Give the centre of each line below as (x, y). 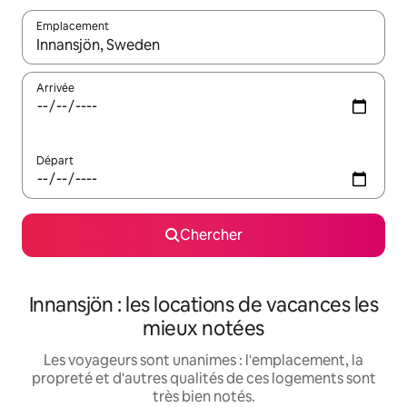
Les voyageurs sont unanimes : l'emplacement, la (203, 361)
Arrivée (55, 89)
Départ (55, 161)
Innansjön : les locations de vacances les (203, 305)
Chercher (211, 235)
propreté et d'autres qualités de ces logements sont (203, 379)
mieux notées (203, 329)
